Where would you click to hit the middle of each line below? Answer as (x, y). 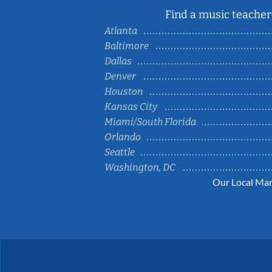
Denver (120, 76)
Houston (124, 91)
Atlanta (121, 30)
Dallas (118, 61)
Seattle (120, 152)
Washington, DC (140, 167)
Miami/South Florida (150, 121)
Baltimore (127, 46)
